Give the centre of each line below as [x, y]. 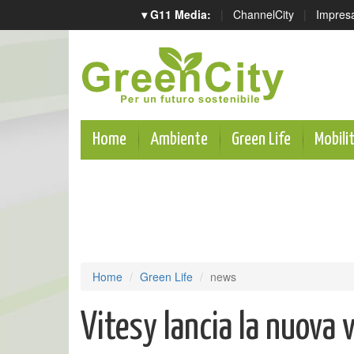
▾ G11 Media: [176, 14]
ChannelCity [264, 14]
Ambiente [179, 139]
